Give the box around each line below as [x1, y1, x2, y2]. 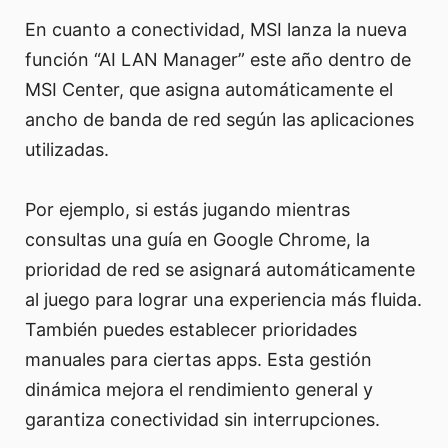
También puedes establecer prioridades [25, 319, 357, 341]
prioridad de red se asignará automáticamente [25, 259, 415, 281]
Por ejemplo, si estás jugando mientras [25, 199, 350, 221]
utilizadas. [25, 139, 109, 161]
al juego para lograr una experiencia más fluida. [25, 289, 422, 311]
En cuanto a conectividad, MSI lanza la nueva [25, 19, 407, 41]
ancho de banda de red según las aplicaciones [25, 109, 414, 131]
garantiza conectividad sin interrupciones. [25, 409, 380, 431]
